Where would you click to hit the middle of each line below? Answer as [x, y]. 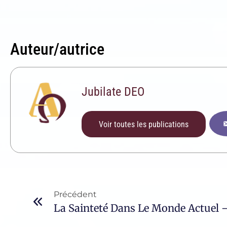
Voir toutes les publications [144, 125]
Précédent [75, 195]
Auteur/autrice [57, 49]
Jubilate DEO [113, 92]
